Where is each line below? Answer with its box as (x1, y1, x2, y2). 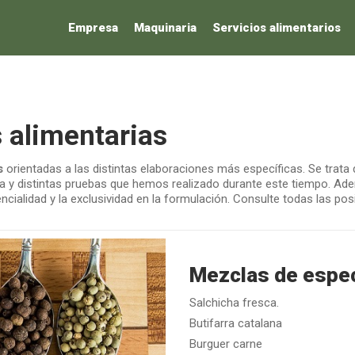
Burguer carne (189, 337, 262, 351)
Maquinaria (134, 21, 197, 35)
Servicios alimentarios (212, 21, 341, 35)
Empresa (68, 21, 118, 35)
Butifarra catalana (189, 316, 282, 330)
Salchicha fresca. (189, 296, 279, 310)
